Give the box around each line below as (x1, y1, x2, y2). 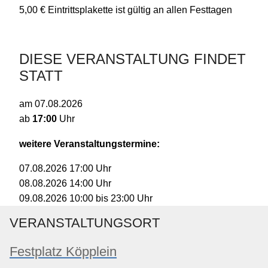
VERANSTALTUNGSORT (10, 215, 160, 231)
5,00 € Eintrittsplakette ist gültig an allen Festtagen (19, 5, 233, 16)
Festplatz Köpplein (10, 243, 117, 259)
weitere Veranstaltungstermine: (19, 139, 160, 150)
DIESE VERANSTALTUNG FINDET (19, 51, 246, 68)
